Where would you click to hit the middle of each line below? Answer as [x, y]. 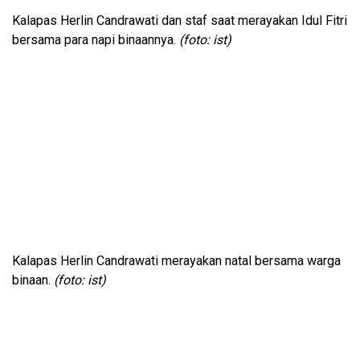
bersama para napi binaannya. [96, 39]
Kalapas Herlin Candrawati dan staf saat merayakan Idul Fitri [180, 20]
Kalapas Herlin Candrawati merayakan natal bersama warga [176, 260]
